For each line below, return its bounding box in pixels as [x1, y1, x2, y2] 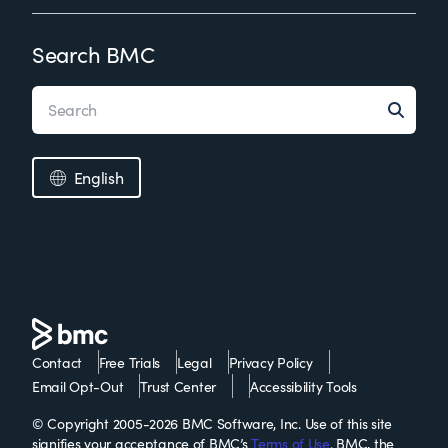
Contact [32, 353, 83, 372]
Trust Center [140, 377, 217, 396]
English [73, 167, 124, 188]
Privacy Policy [228, 353, 313, 372]
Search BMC [32, 39, 155, 69]
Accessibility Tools [250, 377, 357, 396]
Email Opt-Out [32, 377, 124, 396]
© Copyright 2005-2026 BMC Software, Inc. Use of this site [32, 414, 393, 433]
